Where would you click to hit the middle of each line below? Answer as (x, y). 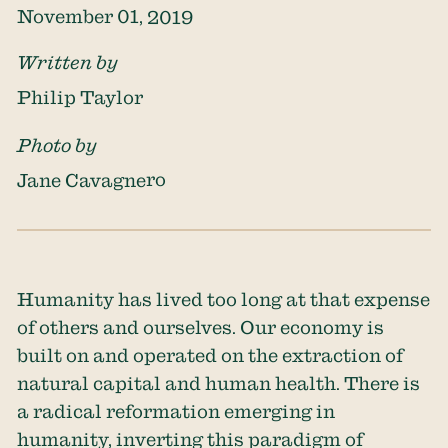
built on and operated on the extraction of (210, 354)
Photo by (57, 145)
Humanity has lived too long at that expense (224, 298)
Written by (68, 62)
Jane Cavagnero (92, 180)
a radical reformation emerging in (176, 410)
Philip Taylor (80, 97)
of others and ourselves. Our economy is (201, 326)
